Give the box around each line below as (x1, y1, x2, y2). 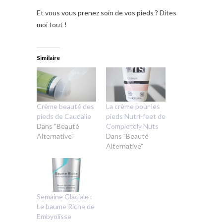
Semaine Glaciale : (37, 192, 92, 201)
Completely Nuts (106, 121, 159, 130)
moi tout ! (37, 20, 67, 29)
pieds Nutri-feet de (106, 111, 166, 120)
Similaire (37, 54, 60, 62)
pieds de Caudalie (37, 111, 91, 120)
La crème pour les (106, 102, 160, 111)
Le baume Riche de (37, 202, 95, 211)
